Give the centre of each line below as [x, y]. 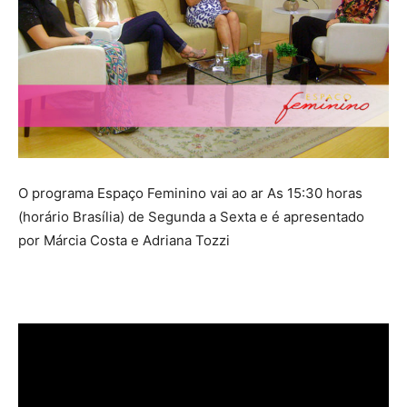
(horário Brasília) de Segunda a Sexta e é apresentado [191, 217]
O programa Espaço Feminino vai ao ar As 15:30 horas [190, 194]
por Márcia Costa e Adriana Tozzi [124, 241]
